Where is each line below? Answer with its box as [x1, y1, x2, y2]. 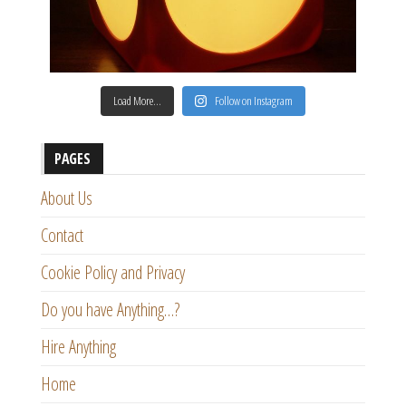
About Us [41, 186, 92, 211]
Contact [41, 223, 83, 248]
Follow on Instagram [215, 92, 294, 110]
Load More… [112, 92, 161, 110]
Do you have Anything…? [41, 297, 179, 323]
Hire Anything [41, 334, 116, 360]
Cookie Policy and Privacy [41, 260, 185, 285]
